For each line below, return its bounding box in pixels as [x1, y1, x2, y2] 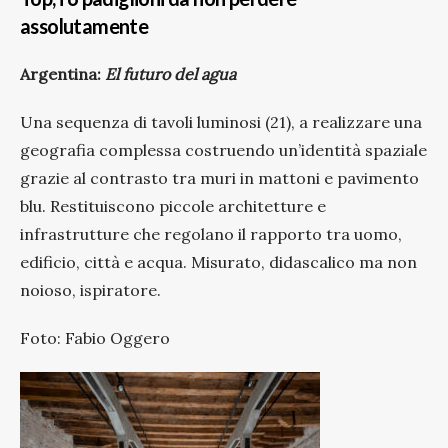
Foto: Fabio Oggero [20, 327, 170, 348]
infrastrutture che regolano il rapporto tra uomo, [20, 223, 402, 244]
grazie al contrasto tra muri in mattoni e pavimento [20, 167, 419, 188]
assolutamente [20, 13, 149, 38]
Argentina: [20, 63, 105, 84]
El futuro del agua [105, 63, 236, 84]
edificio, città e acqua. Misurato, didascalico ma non [20, 251, 417, 272]
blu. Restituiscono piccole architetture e [20, 195, 326, 216]
